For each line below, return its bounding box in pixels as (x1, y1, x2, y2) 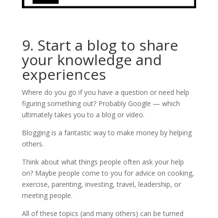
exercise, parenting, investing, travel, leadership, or (21, 180, 181, 189)
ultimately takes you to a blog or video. (21, 110, 145, 119)
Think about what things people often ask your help (21, 157, 184, 166)
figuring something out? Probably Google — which (21, 99, 180, 108)
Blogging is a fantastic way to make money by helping (21, 128, 192, 137)
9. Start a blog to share (21, 35, 178, 55)
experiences (21, 64, 106, 84)
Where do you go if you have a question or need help (21, 88, 189, 97)
